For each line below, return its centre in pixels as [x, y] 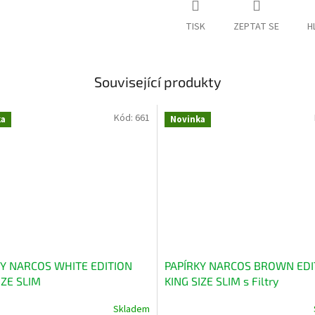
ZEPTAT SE [256, 26]
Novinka [188, 119]
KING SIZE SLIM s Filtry [221, 281]
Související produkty [157, 81]
